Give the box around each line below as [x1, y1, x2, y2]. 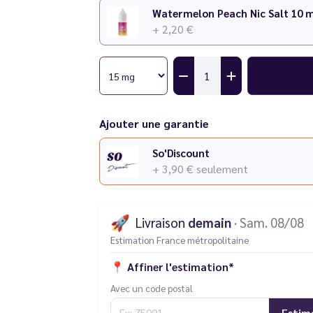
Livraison [135, 214, 188, 231]
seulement [196, 161, 248, 176]
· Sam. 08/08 [233, 214, 304, 231]
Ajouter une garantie [99, 116, 209, 131]
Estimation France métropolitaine [110, 233, 249, 247]
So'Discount [152, 146, 210, 159]
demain [187, 214, 231, 231]
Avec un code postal [110, 282, 193, 295]
